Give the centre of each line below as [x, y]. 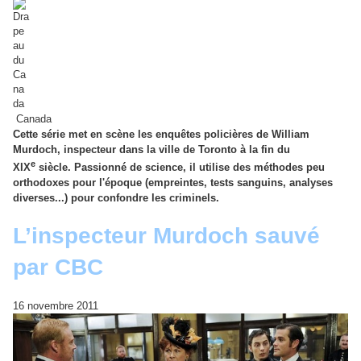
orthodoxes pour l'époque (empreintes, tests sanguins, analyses [173, 182]
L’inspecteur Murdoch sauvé [166, 236]
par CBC [58, 268]
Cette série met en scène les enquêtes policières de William [161, 135]
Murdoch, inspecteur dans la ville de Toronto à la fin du [151, 150]
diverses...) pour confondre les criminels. [116, 197]
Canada [32, 119]
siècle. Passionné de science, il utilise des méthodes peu [180, 167]
